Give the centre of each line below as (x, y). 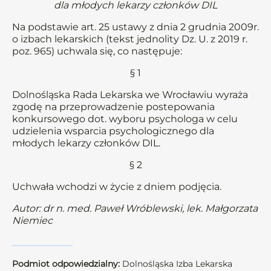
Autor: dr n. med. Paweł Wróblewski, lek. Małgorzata (135, 208)
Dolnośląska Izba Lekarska (176, 264)
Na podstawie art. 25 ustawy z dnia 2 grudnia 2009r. (135, 27)
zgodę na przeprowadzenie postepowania (113, 107)
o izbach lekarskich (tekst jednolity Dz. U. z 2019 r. (130, 39)
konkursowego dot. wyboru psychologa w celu (125, 119)
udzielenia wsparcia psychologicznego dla (113, 131)
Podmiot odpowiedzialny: (66, 264)
